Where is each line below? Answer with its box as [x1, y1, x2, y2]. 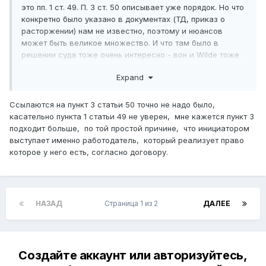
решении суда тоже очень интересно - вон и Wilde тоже [21, 50, 239, 60]
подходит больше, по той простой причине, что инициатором [9, 123, 249, 133]
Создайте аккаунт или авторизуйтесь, [18, 248, 248, 263]
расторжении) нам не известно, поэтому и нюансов [21, 26, 223, 36]
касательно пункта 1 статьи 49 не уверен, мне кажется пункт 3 [9, 111, 254, 121]
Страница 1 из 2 [104, 199, 161, 208]
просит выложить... [21, 62, 94, 72]
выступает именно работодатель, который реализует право [9, 135, 244, 145]
